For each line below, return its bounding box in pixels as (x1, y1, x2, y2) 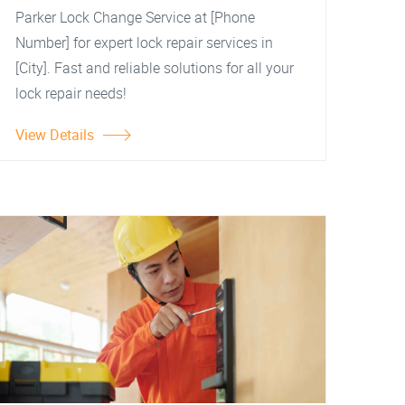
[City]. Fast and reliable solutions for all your (15, 58, 294, 78)
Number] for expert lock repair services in (15, 33, 273, 52)
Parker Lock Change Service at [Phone (15, 7, 255, 27)
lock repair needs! (15, 83, 127, 103)
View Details (15, 125, 94, 145)
